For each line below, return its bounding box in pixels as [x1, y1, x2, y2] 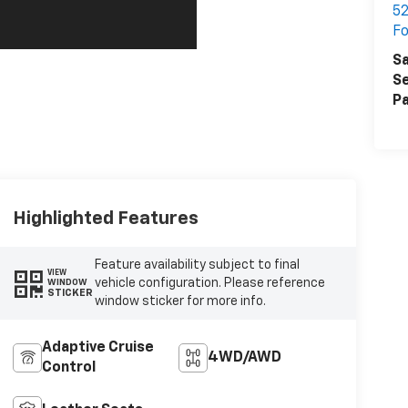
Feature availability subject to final [94, 258, 300, 271]
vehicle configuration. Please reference [94, 276, 325, 290]
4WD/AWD [208, 350, 282, 365]
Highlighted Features [12, 209, 199, 228]
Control [41, 360, 96, 375]
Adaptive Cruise [41, 340, 154, 355]
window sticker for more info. [94, 294, 266, 308]
